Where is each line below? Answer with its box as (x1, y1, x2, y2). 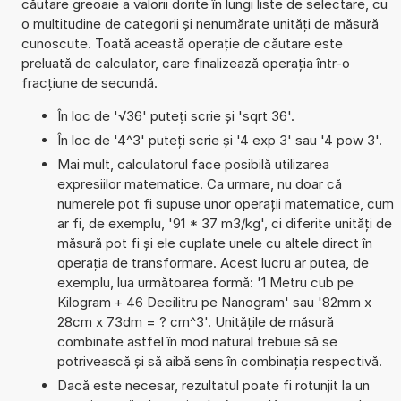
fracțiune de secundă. (21, 73, 158, 91)
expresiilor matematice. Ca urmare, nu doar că (56, 175, 342, 192)
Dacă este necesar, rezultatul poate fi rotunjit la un (56, 376, 370, 394)
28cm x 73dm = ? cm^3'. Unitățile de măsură (56, 312, 334, 330)
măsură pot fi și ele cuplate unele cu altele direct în (56, 234, 372, 252)
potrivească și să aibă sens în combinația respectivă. (56, 352, 382, 370)
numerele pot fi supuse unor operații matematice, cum (56, 194, 394, 212)
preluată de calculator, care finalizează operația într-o (21, 54, 350, 72)
